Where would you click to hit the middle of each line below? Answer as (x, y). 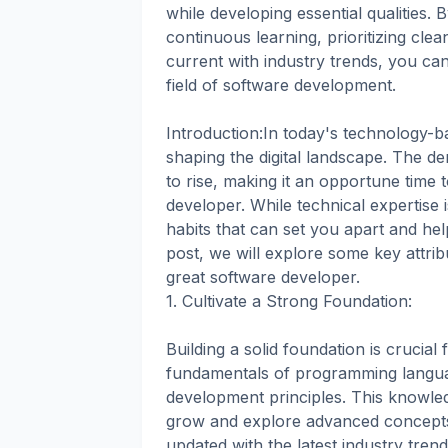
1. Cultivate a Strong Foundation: (289, 300)
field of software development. (281, 84)
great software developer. (263, 276)
